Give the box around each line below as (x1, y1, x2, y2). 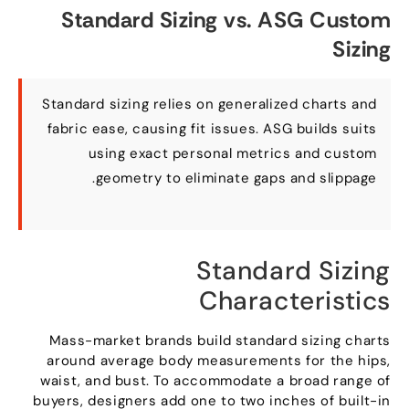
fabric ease (51, 120, 131, 139)
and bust (89, 372, 152, 391)
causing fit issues (137, 120, 261, 139)
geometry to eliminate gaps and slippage (100, 169, 382, 188)
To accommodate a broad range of (158, 372, 395, 391)
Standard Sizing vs (66, 5, 251, 35)
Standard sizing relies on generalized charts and (47, 95, 382, 114)
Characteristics (203, 284, 395, 319)
